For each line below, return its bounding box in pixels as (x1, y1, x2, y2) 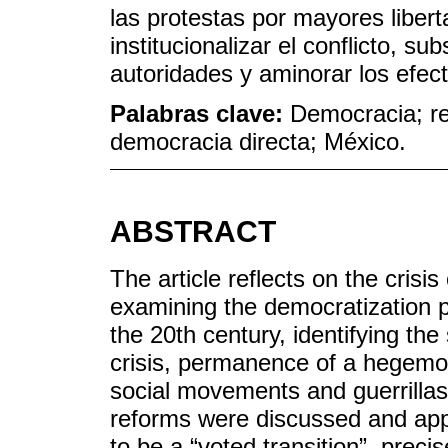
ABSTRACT (110, 215, 276, 249)
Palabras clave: (110, 100, 290, 128)
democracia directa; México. (110, 128, 406, 156)
